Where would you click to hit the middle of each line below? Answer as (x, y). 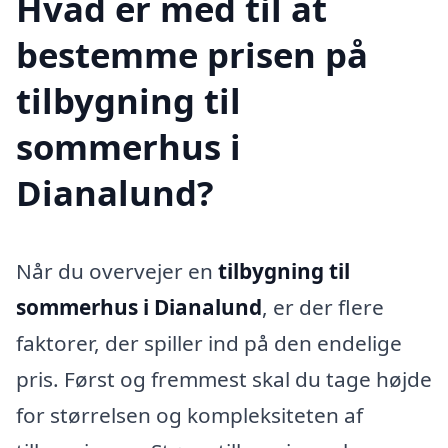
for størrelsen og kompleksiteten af (189, 415)
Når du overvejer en (117, 271)
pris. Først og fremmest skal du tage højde (224, 379)
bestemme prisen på (192, 55)
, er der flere (323, 307)
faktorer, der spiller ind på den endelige (209, 343)
